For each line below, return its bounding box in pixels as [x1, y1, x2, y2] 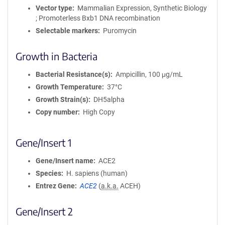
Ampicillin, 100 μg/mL [115, 70, 183, 78]
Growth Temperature [36, 83, 102, 91]
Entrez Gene [36, 182, 75, 190]
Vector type [36, 4, 72, 12]
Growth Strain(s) [36, 95, 88, 103]
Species [36, 169, 61, 177]
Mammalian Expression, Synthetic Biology [77, 4, 207, 12]
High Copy [82, 108, 115, 116]
